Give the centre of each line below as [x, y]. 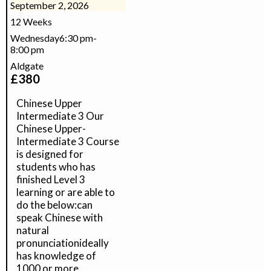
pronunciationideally [63, 243]
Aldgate [27, 66]
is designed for [50, 154]
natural [33, 230]
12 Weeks [31, 21]
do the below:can [54, 205]
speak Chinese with [60, 217]
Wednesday [35, 38]
